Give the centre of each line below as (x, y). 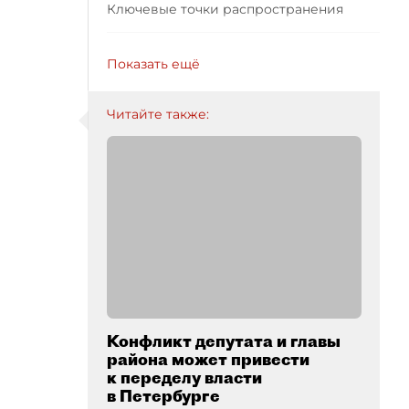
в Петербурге (163, 396)
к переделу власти (184, 378)
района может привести (208, 359)
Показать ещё (153, 64)
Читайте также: (158, 114)
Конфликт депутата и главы (224, 341)
